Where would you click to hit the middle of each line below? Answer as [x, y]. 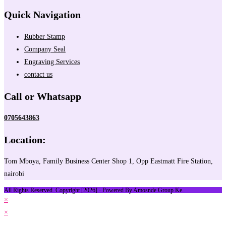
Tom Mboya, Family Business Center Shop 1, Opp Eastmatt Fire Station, [108, 161]
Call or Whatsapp [43, 96]
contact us [38, 75]
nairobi [14, 174]
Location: [25, 139]
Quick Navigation [42, 15]
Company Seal [45, 49]
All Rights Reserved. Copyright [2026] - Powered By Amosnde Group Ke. [94, 190]
